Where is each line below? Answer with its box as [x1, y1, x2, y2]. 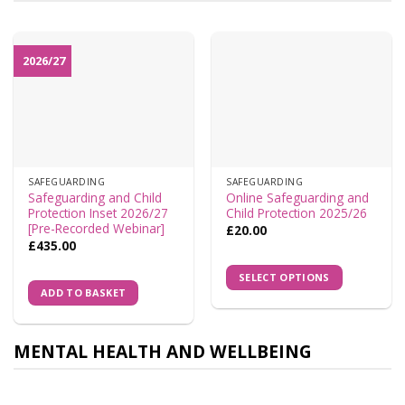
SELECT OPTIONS [239, 270, 330, 285]
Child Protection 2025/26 [226, 204, 368, 222]
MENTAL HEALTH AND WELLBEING [14, 339, 312, 364]
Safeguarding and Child [28, 189, 163, 207]
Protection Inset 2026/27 [28, 204, 169, 222]
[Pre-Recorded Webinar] [28, 220, 165, 238]
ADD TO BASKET [41, 286, 127, 300]
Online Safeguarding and [226, 189, 370, 207]
